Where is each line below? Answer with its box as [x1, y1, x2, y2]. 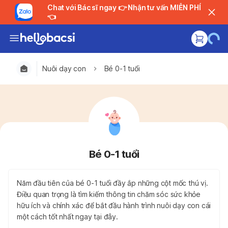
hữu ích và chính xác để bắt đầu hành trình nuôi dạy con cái [17, 201, 211, 210]
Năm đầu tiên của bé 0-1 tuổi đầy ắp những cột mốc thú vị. [17, 179, 208, 187]
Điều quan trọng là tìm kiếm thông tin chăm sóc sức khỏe [17, 190, 201, 198]
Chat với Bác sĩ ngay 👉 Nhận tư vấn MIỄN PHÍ [47, 3, 118, 12]
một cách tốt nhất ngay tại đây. [17, 212, 118, 221]
